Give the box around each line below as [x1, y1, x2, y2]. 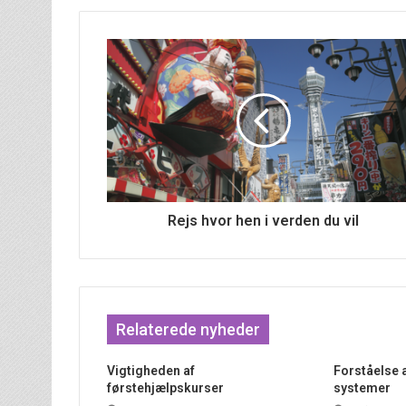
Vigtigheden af [107, 363, 195, 379]
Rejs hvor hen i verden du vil [168, 212, 359, 230]
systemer [333, 381, 391, 396]
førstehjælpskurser [107, 381, 224, 396]
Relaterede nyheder [116, 320, 260, 340]
